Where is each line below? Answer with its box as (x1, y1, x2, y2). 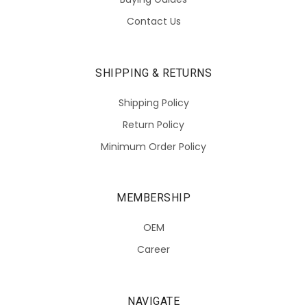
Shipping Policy (118, 95, 189, 110)
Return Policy (123, 117, 184, 132)
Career (137, 243, 170, 257)
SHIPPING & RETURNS (95, 66, 212, 79)
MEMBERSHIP (116, 191, 191, 205)
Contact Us (126, 14, 181, 28)
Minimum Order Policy (101, 139, 206, 153)
